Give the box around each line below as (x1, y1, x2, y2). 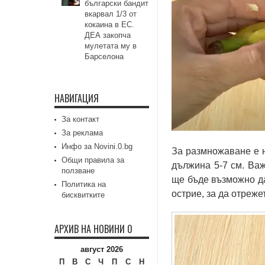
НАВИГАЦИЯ (54, 91, 99, 105)
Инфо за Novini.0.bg (62, 142, 132, 151)
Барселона (85, 52, 124, 61)
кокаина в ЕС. (85, 20, 135, 29)
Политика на (62, 180, 106, 189)
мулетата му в (85, 41, 137, 50)
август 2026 (80, 245, 123, 254)
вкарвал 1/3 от (85, 9, 137, 18)
